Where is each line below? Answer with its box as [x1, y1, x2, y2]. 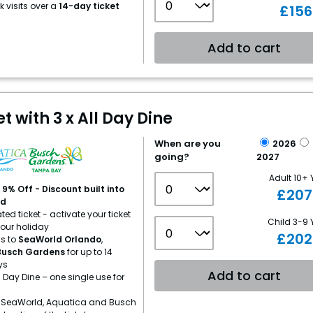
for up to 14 [64, 246, 112, 258]
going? [154, 150, 190, 163]
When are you [154, 137, 221, 150]
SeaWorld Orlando [15, 233, 101, 245]
